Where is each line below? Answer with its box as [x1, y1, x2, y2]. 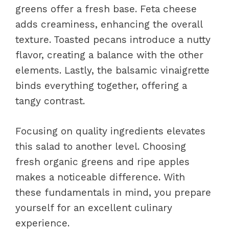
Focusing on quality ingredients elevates [15, 125, 205, 137]
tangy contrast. [15, 95, 85, 107]
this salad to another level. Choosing [15, 140, 186, 152]
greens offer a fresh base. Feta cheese [15, 3, 197, 15]
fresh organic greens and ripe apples [15, 155, 190, 168]
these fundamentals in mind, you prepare [15, 186, 211, 198]
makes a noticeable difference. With [15, 171, 185, 183]
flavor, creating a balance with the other [15, 49, 203, 61]
